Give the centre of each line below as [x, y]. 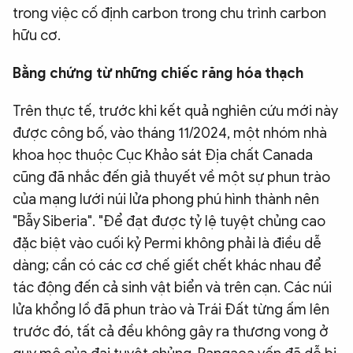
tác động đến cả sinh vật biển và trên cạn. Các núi [172, 288]
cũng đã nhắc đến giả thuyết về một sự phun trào [171, 177]
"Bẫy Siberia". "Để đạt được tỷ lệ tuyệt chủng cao [169, 221]
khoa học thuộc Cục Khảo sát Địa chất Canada [163, 155]
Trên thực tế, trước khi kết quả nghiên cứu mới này [175, 111]
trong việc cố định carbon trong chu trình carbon [169, 13]
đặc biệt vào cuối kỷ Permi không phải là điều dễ [167, 243]
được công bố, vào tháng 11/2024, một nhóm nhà [170, 133]
